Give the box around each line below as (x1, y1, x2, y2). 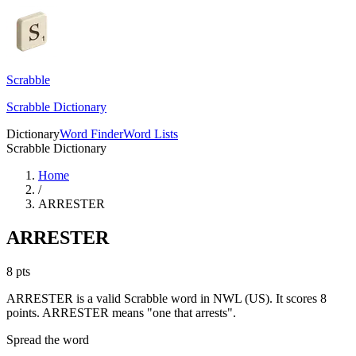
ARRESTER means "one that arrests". (40, 305, 236, 319)
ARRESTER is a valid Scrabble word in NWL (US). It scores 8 (6, 291, 327, 305)
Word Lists (123, 127, 178, 141)
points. (6, 305, 40, 319)
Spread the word (6, 332, 89, 346)
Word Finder (60, 127, 123, 141)
